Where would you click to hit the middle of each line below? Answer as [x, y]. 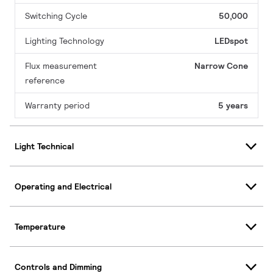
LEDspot [231, 41]
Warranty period [57, 106]
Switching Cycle [56, 16]
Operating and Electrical [63, 186]
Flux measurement [61, 66]
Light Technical [44, 146]
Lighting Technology [65, 41]
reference [45, 81]
